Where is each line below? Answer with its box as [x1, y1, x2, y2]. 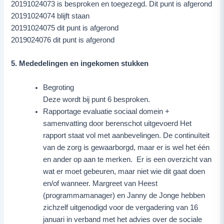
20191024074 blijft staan [11, 11, 90, 20]
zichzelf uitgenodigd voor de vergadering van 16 [43, 203, 198, 211]
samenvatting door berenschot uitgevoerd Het [43, 119, 192, 127]
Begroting [43, 83, 74, 91]
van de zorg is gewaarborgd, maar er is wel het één [43, 143, 210, 151]
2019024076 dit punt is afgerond [11, 35, 115, 44]
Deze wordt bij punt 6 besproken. [43, 95, 150, 103]
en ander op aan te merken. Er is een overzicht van [43, 155, 212, 163]
